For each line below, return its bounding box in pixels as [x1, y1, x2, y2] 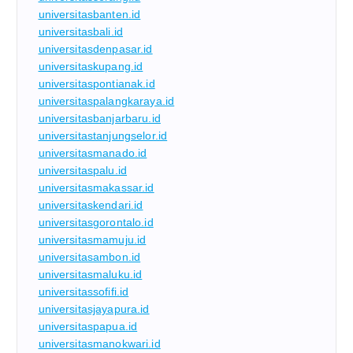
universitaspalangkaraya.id [38, 94, 175, 107]
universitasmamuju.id [38, 232, 147, 246]
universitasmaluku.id [38, 267, 143, 281]
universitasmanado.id [38, 146, 147, 159]
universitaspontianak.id [38, 76, 155, 90]
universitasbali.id [38, 24, 124, 38]
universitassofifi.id [38, 284, 129, 298]
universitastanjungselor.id [38, 128, 168, 142]
